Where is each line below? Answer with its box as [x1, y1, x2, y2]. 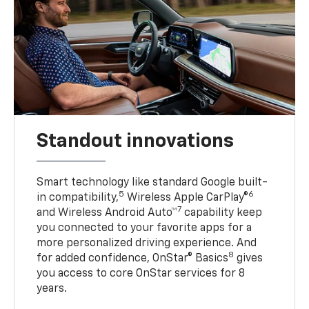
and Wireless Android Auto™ [37, 208, 178, 219]
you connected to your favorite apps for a [37, 223, 252, 235]
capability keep [181, 208, 263, 219]
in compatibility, [37, 192, 119, 204]
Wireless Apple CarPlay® [124, 192, 249, 204]
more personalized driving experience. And [37, 238, 257, 250]
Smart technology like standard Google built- [37, 177, 268, 189]
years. [37, 283, 68, 295]
